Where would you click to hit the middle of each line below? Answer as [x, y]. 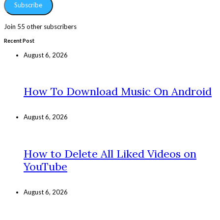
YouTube [45, 166]
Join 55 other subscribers [40, 26]
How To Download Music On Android [118, 92]
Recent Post [19, 40]
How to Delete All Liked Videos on [110, 153]
